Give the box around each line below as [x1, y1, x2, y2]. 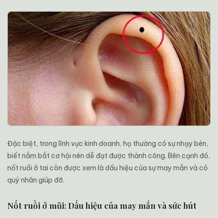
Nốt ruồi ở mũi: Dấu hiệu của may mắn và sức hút [7, 200, 197, 211]
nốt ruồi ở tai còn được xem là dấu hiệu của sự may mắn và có [7, 163, 208, 173]
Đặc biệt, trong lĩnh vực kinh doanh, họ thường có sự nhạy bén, [7, 139, 208, 148]
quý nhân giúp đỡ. [7, 176, 64, 185]
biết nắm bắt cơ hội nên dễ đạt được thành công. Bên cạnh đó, [7, 151, 210, 161]
